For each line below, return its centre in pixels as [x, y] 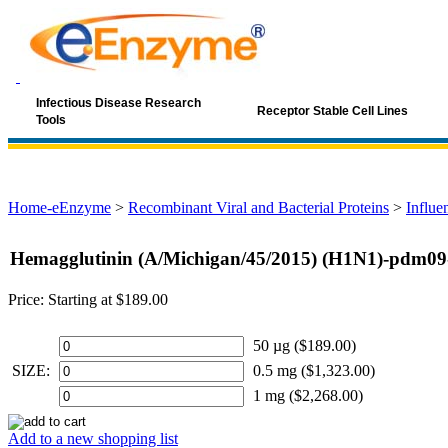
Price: [26, 299]
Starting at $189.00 [108, 299]
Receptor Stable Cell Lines [332, 111]
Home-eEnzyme [59, 207]
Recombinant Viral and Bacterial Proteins [258, 207]
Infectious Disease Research [118, 103]
